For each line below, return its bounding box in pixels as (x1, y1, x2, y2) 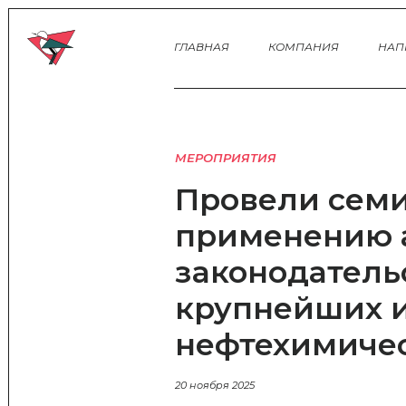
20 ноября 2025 (174, 379, 255, 392)
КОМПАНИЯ (267, 39, 339, 53)
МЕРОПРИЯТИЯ (174, 150, 276, 166)
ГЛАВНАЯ (173, 39, 229, 53)
